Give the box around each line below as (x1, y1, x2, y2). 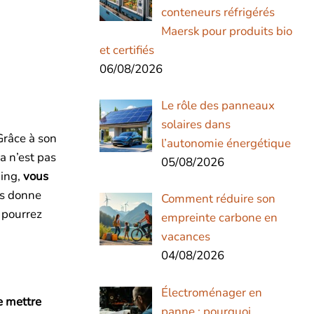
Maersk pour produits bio (161, 22, 292, 39)
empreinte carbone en (161, 210, 278, 226)
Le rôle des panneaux (161, 97, 275, 114)
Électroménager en (161, 284, 262, 301)
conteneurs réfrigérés (161, 4, 275, 20)
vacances (161, 228, 210, 245)
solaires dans (161, 116, 231, 132)
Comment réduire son (161, 191, 275, 207)
